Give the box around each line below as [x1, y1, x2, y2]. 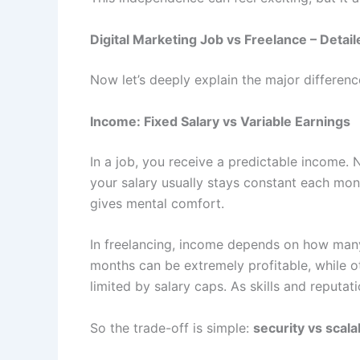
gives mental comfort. [90, 194, 224, 211]
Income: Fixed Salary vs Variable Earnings [90, 112, 350, 129]
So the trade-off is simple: [90, 319, 253, 336]
